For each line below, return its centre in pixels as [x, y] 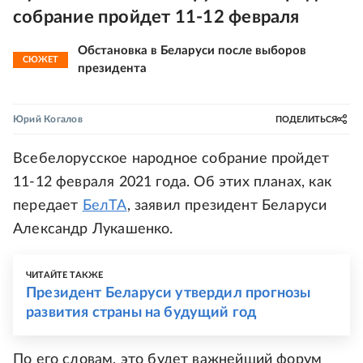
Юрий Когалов [48, 119]
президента [112, 68]
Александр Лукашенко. [93, 229]
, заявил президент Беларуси [227, 206]
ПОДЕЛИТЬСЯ [306, 119]
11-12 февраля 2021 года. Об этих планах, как [172, 182]
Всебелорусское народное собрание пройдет [171, 159]
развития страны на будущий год [141, 313]
